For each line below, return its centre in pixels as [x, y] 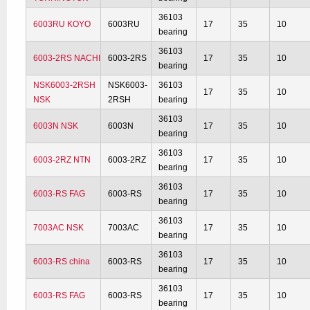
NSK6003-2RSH [65, 85]
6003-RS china [62, 262]
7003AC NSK [59, 228]
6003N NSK [56, 126]
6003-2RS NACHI [67, 58]
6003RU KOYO [62, 24]
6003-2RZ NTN [62, 160]
